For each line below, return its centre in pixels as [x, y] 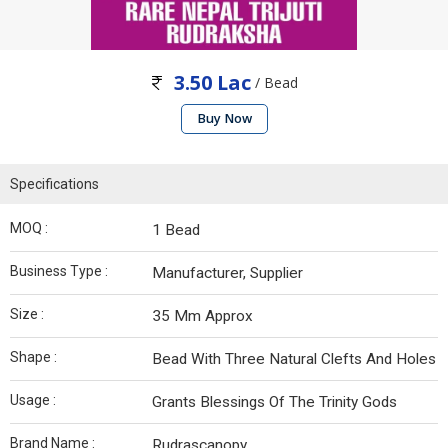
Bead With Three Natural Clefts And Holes [294, 359]
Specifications [54, 184]
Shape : [33, 357]
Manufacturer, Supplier [227, 273]
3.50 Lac [212, 83]
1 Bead [176, 230]
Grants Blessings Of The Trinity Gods [274, 402]
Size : [27, 314]
